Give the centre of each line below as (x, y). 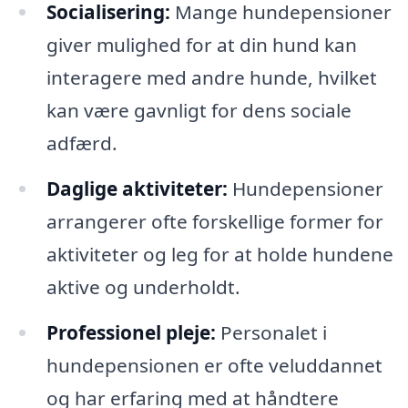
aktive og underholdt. (143, 287)
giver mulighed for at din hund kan (201, 45)
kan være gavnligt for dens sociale (199, 111)
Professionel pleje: (131, 333)
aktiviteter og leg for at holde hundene (219, 255)
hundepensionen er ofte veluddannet (214, 366)
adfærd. (82, 143)
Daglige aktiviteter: (137, 189)
